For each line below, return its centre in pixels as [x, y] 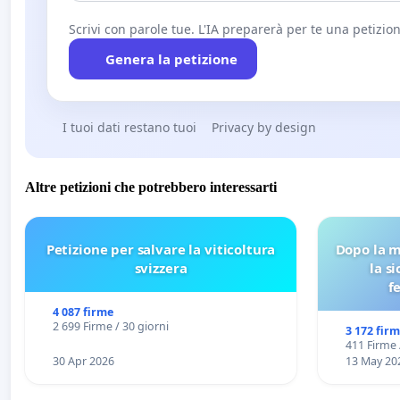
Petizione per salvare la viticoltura [161, 250]
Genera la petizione [171, 58]
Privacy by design [264, 127]
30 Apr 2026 [83, 362]
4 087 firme [83, 312]
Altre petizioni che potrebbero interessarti [151, 187]
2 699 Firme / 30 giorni [110, 327]
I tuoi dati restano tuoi [129, 127]
